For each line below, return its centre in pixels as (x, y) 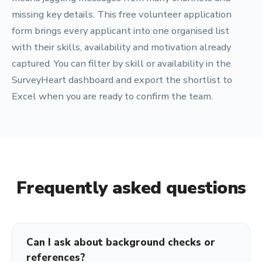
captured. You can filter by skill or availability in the (121, 63)
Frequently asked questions (131, 188)
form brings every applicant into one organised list (120, 31)
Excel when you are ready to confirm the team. (112, 96)
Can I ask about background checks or (121, 242)
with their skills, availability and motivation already (121, 47)
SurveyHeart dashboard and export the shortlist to (122, 80)
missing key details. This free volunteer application (122, 14)
